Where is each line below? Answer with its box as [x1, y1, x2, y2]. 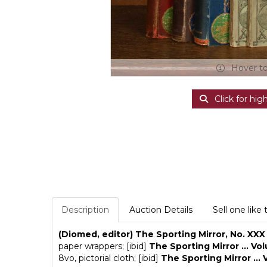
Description [61, 204, 109, 216]
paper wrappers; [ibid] [58, 241, 149, 252]
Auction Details [129, 204, 193, 216]
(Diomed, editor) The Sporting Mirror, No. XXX [58, 229, 265, 240]
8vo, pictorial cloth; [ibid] [58, 253, 161, 264]
